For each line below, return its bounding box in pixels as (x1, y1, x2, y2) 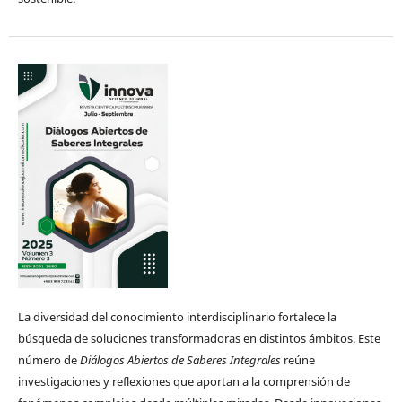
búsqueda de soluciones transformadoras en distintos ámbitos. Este (17, 330, 380, 347)
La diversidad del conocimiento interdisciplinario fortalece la (17, 309, 336, 326)
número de (17, 352, 80, 369)
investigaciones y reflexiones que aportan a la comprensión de (17, 373, 350, 390)
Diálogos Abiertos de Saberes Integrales (79, 352, 281, 369)
